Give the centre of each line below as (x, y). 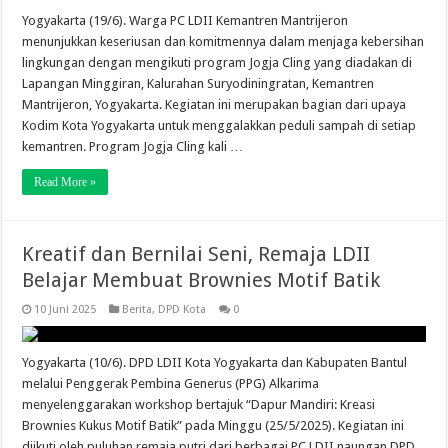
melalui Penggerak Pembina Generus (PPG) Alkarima (171, 384)
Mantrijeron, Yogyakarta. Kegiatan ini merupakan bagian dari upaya (214, 105)
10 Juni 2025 (65, 310)
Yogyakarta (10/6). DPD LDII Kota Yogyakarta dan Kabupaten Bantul (215, 363)
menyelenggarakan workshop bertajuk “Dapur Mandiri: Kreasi (199, 405)
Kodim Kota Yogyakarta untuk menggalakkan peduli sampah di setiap (219, 126)
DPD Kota (182, 310)
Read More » (65, 182)
